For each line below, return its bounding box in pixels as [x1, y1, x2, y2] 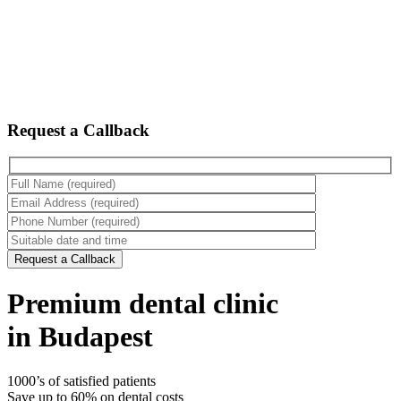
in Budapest [7, 320, 153, 354]
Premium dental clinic [7, 287, 278, 320]
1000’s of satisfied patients [7, 372, 156, 388]
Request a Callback [7, 120, 149, 140]
